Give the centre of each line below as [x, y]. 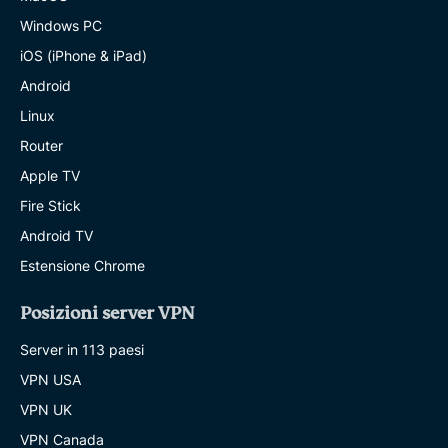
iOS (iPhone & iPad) [83, 56]
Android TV [56, 236]
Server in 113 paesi [82, 350]
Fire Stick [50, 206]
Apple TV [50, 176]
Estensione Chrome [82, 266]
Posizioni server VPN [107, 314]
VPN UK [46, 410]
